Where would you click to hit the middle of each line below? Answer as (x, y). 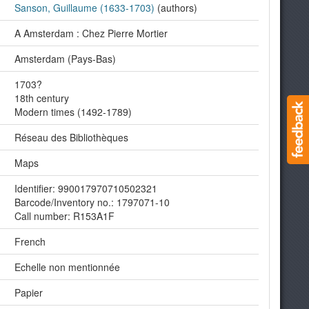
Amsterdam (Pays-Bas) (65, 59)
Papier (29, 292)
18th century (42, 98)
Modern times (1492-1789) (73, 112)
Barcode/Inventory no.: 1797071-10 (92, 202)
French (30, 241)
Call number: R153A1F (64, 216)
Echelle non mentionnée (67, 267)
